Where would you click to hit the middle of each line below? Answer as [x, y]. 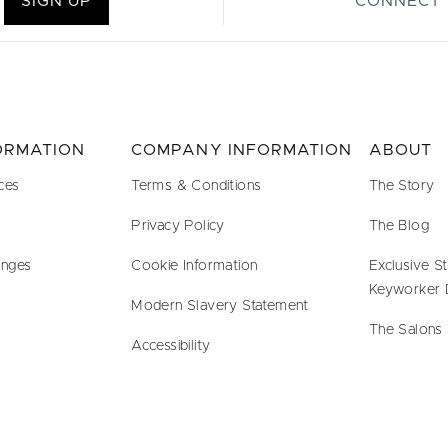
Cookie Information [194, 266]
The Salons [405, 330]
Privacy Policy [178, 226]
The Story [401, 186]
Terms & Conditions [196, 186]
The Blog [399, 226]
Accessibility [171, 346]
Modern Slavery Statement [220, 306]
